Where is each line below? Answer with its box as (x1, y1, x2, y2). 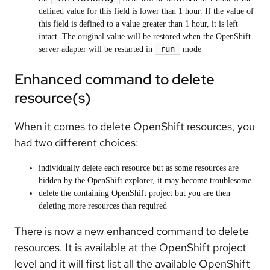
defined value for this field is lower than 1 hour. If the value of (39, 6, 254, 16)
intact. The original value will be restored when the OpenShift (39, 31, 251, 41)
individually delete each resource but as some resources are (39, 163, 239, 172)
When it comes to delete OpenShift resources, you (14, 119, 255, 133)
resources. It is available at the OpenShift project (14, 240, 246, 254)
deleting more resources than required (39, 201, 167, 210)
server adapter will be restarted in (39, 44, 155, 54)
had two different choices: (14, 135, 139, 149)
